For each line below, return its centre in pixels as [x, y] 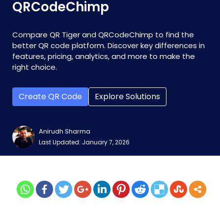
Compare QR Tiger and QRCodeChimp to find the [103, 35]
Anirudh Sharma [65, 131]
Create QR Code [50, 96]
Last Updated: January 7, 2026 [84, 142]
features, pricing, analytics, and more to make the [104, 56]
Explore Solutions [127, 96]
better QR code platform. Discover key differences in [109, 45]
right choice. [35, 67]
